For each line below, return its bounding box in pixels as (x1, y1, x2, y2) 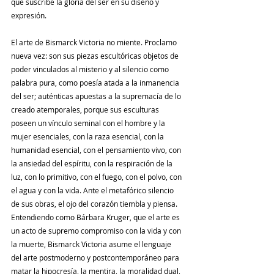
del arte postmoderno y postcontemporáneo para (11, 253, 181, 263)
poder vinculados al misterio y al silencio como (11, 64, 171, 75)
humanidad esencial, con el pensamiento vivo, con (11, 145, 183, 155)
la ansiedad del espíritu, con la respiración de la (11, 158, 174, 169)
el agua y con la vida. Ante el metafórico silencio (11, 185, 176, 196)
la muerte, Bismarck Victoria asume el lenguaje (11, 239, 173, 250)
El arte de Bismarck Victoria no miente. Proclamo (11, 37, 179, 48)
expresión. (11, 10, 46, 21)
